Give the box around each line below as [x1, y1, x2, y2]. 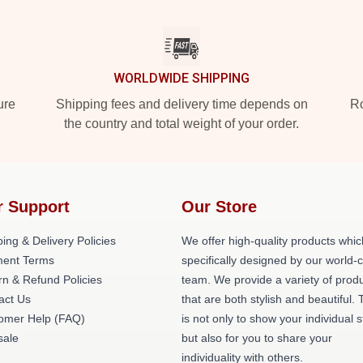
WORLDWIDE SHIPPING [113, 70, 250, 86]
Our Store [181, 198, 257, 216]
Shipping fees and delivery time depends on [55, 97, 308, 111]
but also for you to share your [181, 331, 332, 344]
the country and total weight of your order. [64, 117, 299, 130]
